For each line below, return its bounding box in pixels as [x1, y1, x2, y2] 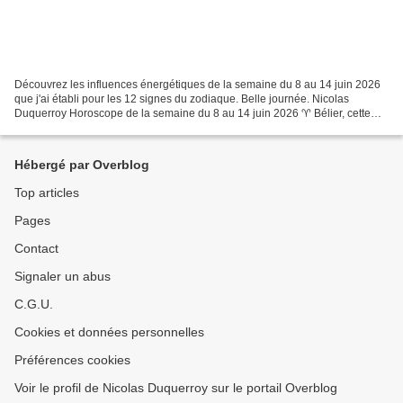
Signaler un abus [14, 269, 111, 283]
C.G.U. [14, 297, 53, 311]
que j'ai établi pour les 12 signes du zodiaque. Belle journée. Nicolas [14, 92, 349, 105]
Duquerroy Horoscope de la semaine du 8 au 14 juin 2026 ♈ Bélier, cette [14, 106, 371, 120]
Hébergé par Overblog [14, 157, 149, 172]
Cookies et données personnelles [14, 325, 204, 339]
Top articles [14, 185, 79, 200]
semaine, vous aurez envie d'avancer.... [14, 121, 206, 134]
